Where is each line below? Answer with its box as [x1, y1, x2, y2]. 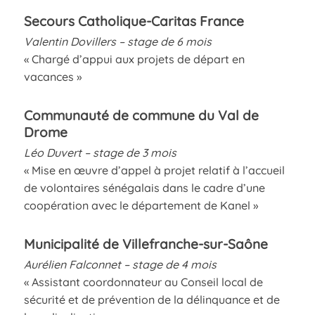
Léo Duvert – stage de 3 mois [23, 145, 176, 160]
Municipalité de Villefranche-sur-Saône [23, 235, 268, 252]
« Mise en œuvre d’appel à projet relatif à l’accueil [23, 162, 285, 177]
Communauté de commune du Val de [23, 106, 259, 124]
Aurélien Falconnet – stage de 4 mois [23, 257, 217, 271]
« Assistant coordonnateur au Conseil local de [23, 274, 263, 289]
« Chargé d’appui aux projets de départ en [23, 51, 245, 66]
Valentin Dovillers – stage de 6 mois [23, 34, 212, 49]
